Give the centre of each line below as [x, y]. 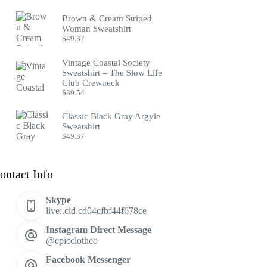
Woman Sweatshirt [97, 29]
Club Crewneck [91, 83]
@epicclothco [72, 241]
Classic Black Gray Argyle [111, 117]
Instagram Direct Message [99, 230]
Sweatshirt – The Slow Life [112, 72]
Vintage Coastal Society [106, 62]
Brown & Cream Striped [107, 19]
